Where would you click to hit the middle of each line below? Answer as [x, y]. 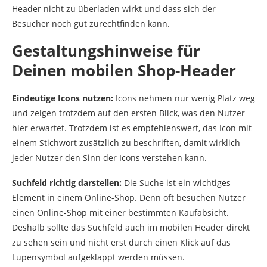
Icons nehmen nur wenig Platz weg [184, 98]
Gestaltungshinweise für [106, 51]
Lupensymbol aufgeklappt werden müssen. [98, 257]
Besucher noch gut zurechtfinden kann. [91, 24]
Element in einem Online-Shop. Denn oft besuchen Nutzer [129, 198]
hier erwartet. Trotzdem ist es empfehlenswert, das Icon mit [132, 128]
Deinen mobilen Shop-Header [124, 71]
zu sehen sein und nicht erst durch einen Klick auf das [121, 243]
